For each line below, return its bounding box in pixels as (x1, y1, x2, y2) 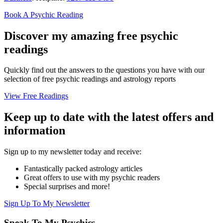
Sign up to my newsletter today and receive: (4, 147, 141, 156)
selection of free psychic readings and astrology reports (4, 75, 176, 84)
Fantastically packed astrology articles (24, 164, 142, 173)
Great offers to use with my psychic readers (24, 173, 160, 182)
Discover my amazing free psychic (4, 29, 178, 42)
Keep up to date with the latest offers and (4, 111, 214, 124)
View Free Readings (4, 92, 68, 101)
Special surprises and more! (24, 182, 110, 191)
